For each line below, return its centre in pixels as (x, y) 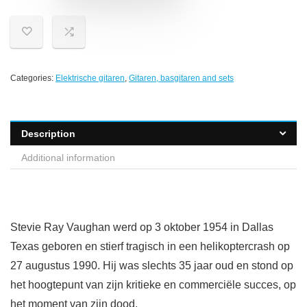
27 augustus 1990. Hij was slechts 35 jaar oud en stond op (152, 266)
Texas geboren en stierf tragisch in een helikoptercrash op (150, 247)
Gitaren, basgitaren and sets (181, 78)
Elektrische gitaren (90, 78)
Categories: (33, 78)
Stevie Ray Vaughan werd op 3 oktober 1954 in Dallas (142, 228)
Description (48, 134)
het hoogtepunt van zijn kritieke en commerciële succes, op (153, 285)
